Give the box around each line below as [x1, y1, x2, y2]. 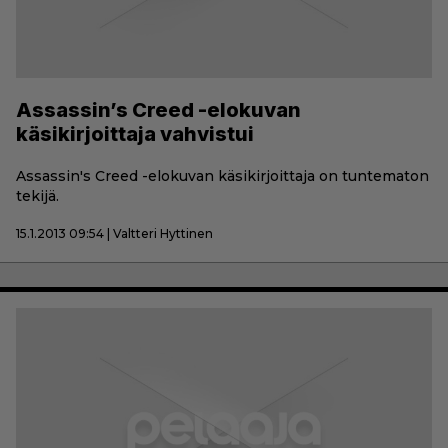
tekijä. [16, 187, 59, 206]
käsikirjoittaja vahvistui [16, 122, 254, 147]
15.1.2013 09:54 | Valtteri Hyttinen [16, 226, 213, 242]
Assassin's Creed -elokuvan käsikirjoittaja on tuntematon [16, 167, 429, 186]
